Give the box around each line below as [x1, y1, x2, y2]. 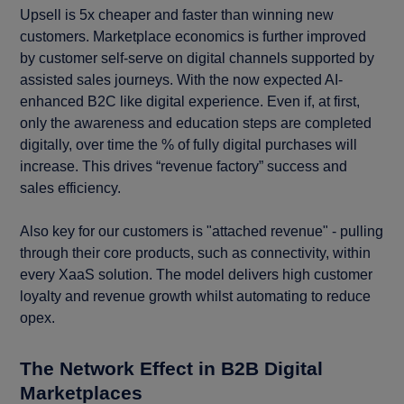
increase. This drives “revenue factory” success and [20, 159, 348, 174]
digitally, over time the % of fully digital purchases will [20, 137, 358, 152]
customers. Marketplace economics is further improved [20, 29, 367, 44]
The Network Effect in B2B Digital [20, 358, 324, 379]
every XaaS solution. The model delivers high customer [20, 267, 373, 282]
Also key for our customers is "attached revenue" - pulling [20, 224, 384, 239]
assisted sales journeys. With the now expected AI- [20, 72, 344, 87]
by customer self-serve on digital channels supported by [20, 50, 375, 66]
